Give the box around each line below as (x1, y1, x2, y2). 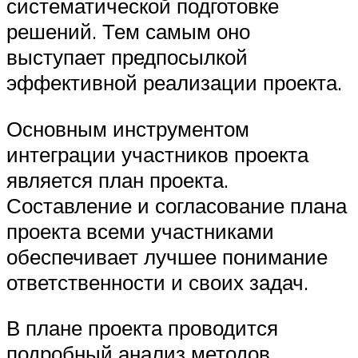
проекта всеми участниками (6, 217, 274, 244)
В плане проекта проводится (6, 315, 278, 341)
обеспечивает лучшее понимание (6, 243, 328, 269)
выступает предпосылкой (6, 44, 248, 70)
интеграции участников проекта (6, 141, 308, 167)
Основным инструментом (6, 115, 249, 141)
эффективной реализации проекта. (6, 70, 342, 96)
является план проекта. (6, 166, 229, 193)
